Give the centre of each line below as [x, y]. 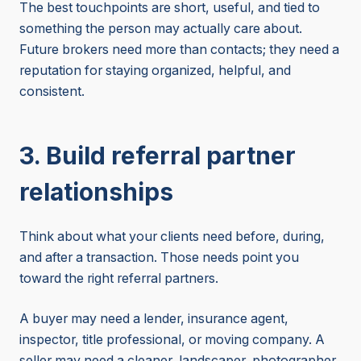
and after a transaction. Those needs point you [159, 258]
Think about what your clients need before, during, [172, 237]
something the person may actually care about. [161, 29]
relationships [96, 192]
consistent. [52, 92]
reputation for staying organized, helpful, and [155, 71]
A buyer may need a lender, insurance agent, [154, 319]
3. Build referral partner [158, 156]
